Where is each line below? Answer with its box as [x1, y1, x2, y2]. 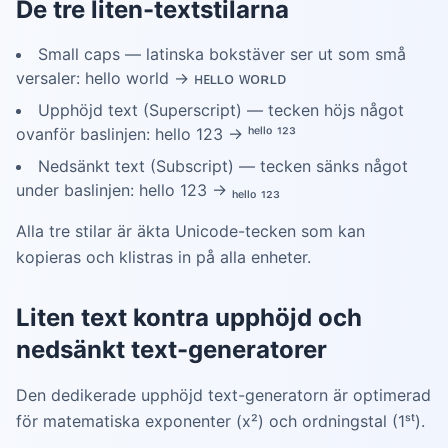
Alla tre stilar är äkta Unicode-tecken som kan [16, 221, 365, 241]
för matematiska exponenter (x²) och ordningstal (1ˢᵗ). [16, 411, 425, 431]
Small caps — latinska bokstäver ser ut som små [38, 44, 406, 64]
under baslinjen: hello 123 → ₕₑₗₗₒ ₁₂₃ [16, 180, 280, 200]
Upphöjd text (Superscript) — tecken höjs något [38, 100, 404, 120]
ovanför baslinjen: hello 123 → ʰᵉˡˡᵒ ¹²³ [16, 124, 296, 144]
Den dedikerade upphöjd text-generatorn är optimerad [16, 385, 431, 405]
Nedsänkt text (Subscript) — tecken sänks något [38, 156, 408, 176]
